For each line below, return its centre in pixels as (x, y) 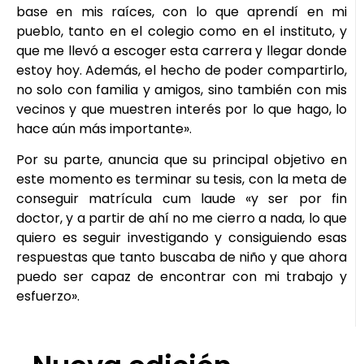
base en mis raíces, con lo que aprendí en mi (182, 11)
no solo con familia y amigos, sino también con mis (182, 89)
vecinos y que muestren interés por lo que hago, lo (182, 109)
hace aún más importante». (104, 128)
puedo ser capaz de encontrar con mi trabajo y (182, 277)
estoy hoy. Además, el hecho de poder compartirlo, (182, 70)
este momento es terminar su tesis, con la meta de (182, 180)
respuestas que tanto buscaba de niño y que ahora (182, 258)
